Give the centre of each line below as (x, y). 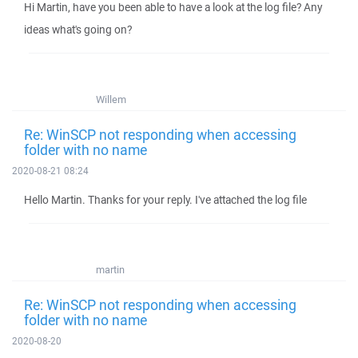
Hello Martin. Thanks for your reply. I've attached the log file (165, 200)
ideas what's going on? (78, 30)
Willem (111, 99)
